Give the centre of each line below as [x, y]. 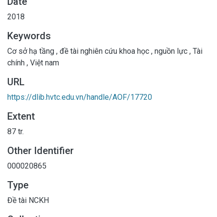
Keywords [29, 36]
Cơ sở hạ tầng [32, 51]
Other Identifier [40, 150]
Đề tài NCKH [28, 200]
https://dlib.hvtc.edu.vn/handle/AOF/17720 [80, 97]
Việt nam [44, 62]
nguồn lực [171, 51]
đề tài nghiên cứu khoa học [104, 51]
